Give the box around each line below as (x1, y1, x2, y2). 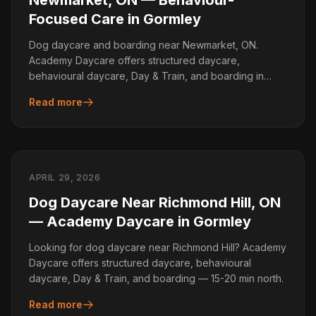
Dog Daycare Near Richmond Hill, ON (29, 194, 281, 211)
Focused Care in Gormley (29, 11, 201, 28)
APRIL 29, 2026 (29, 172, 101, 183)
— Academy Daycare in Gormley (29, 213, 251, 230)
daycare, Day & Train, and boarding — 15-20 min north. (29, 272, 284, 284)
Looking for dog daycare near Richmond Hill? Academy (29, 241, 286, 253)
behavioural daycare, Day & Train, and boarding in (29, 70, 264, 82)
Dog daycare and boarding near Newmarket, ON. (29, 39, 258, 51)
